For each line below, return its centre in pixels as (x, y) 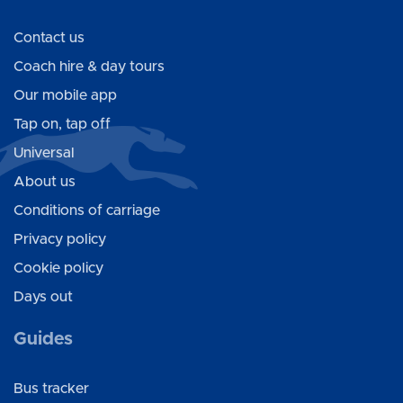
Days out (43, 297)
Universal (44, 153)
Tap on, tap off (62, 124)
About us (45, 182)
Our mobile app (65, 95)
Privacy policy (60, 239)
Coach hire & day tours (89, 67)
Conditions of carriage (87, 210)
